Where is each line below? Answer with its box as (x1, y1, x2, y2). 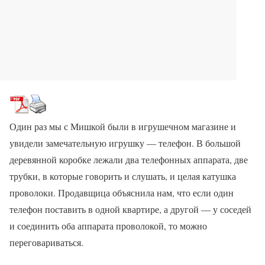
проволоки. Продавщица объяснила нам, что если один (9, 186, 234, 199)
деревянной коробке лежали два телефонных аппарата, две (9, 153, 248, 166)
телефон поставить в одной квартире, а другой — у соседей (9, 203, 251, 215)
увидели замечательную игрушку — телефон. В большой (9, 137, 241, 149)
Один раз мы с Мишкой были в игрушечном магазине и (9, 120, 236, 132)
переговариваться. (9, 236, 83, 248)
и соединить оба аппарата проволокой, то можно (9, 219, 207, 232)
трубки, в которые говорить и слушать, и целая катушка (9, 170, 236, 182)
